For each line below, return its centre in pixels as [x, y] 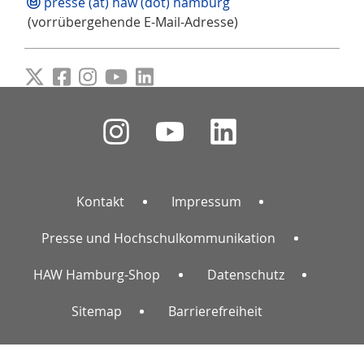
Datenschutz [245, 275]
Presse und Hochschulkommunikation [159, 238]
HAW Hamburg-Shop [97, 275]
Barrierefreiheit [215, 312]
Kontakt [100, 202]
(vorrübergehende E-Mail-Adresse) [131, 22]
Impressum [206, 202]
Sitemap [96, 312]
